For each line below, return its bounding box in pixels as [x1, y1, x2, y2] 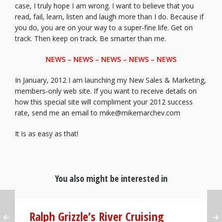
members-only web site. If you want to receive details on [15, 86, 197, 96]
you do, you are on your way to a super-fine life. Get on [15, 23, 193, 32]
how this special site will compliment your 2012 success [15, 97, 193, 107]
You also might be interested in [55, 172, 167, 184]
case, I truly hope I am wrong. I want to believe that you [15, 1, 194, 10]
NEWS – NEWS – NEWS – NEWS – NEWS [46, 55, 176, 64]
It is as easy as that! [15, 129, 78, 138]
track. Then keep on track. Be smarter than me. [15, 34, 166, 43]
